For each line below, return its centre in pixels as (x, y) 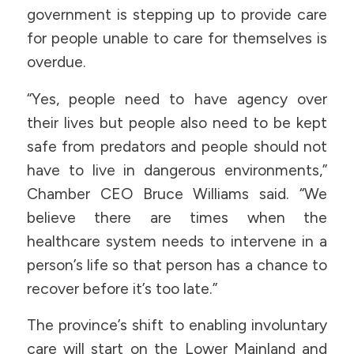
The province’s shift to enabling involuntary (177, 326)
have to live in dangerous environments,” (177, 170)
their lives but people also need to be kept (177, 122)
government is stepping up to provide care (177, 15)
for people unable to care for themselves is (177, 39)
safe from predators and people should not (177, 146)
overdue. (56, 62)
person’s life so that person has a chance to (177, 265)
